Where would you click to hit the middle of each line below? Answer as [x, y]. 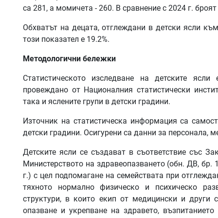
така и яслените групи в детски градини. [97, 101]
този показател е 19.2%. [66, 39]
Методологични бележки [69, 58]
